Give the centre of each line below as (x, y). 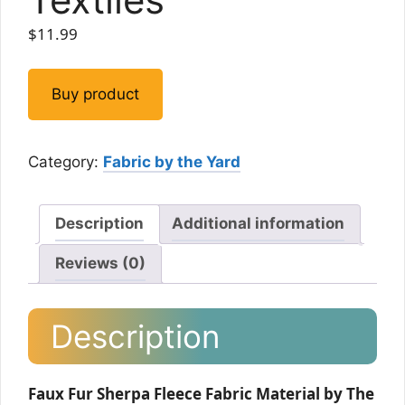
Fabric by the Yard (172, 161)
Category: (66, 161)
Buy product (95, 94)
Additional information (258, 223)
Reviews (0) (100, 263)
